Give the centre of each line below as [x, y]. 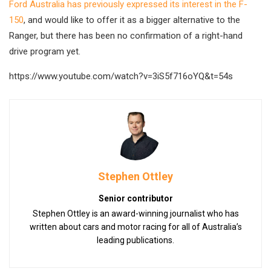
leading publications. [135, 240]
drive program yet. [45, 51]
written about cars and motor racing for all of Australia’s [135, 227]
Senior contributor [135, 198]
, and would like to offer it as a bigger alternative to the [132, 20]
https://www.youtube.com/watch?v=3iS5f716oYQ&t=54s [121, 76]
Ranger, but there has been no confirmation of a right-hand [126, 35]
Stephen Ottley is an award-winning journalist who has [135, 213]
